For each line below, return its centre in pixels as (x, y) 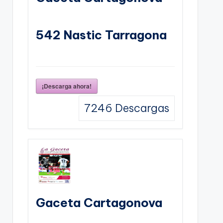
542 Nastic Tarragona (101, 35)
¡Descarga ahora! (66, 86)
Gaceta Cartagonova (99, 202)
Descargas (141, 108)
